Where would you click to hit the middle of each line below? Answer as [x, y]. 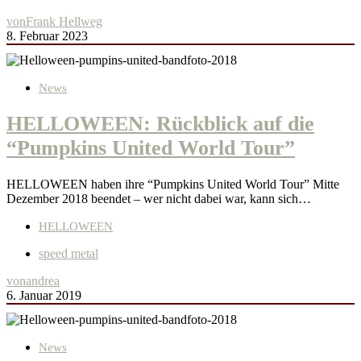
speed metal [68, 254]
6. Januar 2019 [44, 296]
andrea [43, 281]
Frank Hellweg [64, 21]
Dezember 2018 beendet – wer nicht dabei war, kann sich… [159, 199]
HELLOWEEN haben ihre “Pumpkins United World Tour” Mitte [173, 185]
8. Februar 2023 [47, 35]
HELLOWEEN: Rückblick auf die [160, 123]
